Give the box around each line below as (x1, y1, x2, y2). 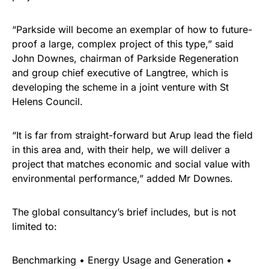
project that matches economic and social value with (12, 158, 250, 170)
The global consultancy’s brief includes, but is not (12, 206, 236, 218)
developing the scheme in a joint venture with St (12, 81, 229, 93)
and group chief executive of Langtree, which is (12, 67, 228, 79)
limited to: (12, 220, 57, 232)
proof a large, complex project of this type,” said (12, 38, 234, 50)
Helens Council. (12, 95, 83, 107)
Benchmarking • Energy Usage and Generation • (12, 254, 232, 266)
